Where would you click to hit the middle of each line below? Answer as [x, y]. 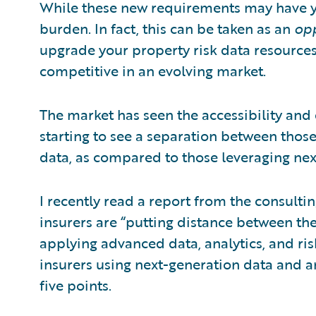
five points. [75, 285]
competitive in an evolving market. [153, 70]
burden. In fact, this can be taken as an [167, 28]
